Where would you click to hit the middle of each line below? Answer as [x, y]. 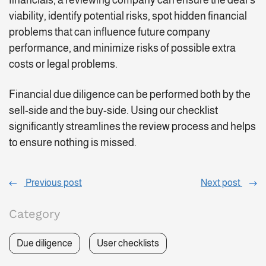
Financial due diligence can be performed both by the [130, 95]
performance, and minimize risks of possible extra [122, 48]
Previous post [53, 183]
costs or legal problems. [64, 64]
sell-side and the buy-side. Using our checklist [113, 111]
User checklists [128, 243]
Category [34, 214]
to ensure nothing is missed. [73, 143]
